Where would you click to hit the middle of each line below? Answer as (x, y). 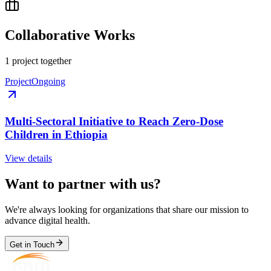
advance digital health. (47, 220)
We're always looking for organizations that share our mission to (127, 209)
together (55, 60)
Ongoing (48, 81)
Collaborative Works (70, 35)
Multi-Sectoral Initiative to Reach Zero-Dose (114, 122)
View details (28, 158)
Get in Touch (32, 244)
